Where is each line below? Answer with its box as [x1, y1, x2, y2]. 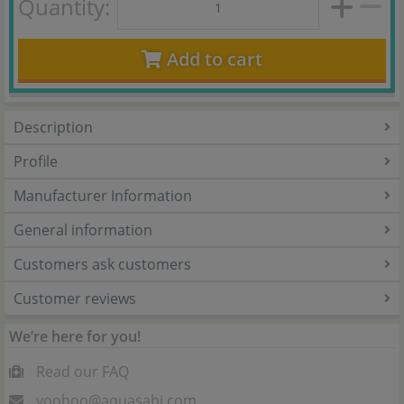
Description [14, 117, 93, 137]
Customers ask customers [14, 254, 191, 274]
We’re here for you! [9, 326, 141, 346]
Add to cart [167, 47, 262, 71]
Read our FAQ [36, 362, 129, 381]
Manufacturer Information [14, 186, 192, 206]
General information [14, 220, 152, 240]
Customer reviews [14, 289, 136, 308]
